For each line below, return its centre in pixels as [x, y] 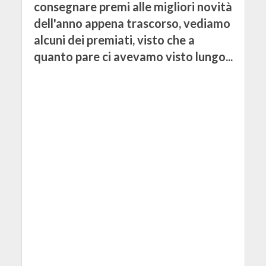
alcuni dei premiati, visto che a [114, 40]
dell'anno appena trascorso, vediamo [132, 23]
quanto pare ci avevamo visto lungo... [133, 57]
